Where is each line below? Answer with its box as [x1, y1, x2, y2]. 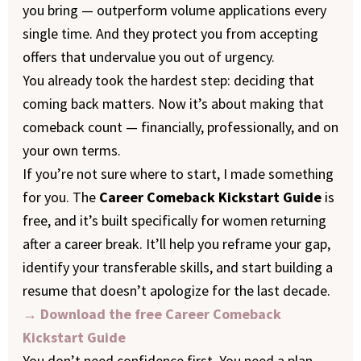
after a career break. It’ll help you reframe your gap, [22, 234, 330, 253]
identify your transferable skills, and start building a [22, 258, 333, 276]
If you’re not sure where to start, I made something [22, 164, 334, 183]
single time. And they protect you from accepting [22, 24, 318, 43]
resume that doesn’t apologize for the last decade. [22, 281, 330, 300]
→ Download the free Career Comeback [22, 305, 281, 323]
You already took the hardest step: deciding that [22, 71, 314, 89]
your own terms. [22, 141, 121, 160]
